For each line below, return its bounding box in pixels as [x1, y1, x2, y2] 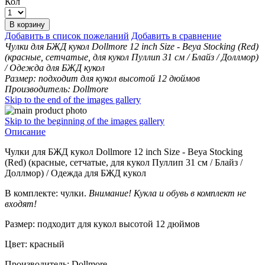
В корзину [9, 20, 45, 29]
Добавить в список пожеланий [5, 30, 129, 41]
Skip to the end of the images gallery [5, 94, 141, 105]
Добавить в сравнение [131, 30, 221, 41]
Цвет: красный [5, 238, 64, 249]
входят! [5, 198, 37, 209]
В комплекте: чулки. [5, 188, 89, 198]
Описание [5, 126, 46, 137]
